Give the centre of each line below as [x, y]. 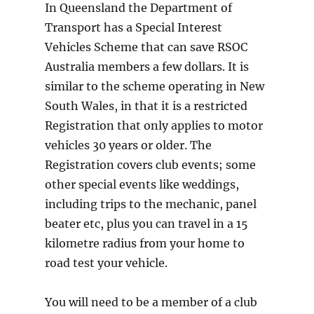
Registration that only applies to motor [153, 126]
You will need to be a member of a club [151, 302]
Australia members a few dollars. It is [146, 67]
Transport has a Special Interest [133, 28]
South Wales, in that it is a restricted [146, 106]
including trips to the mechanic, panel [150, 204]
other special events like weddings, [142, 185]
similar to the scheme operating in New [154, 87]
